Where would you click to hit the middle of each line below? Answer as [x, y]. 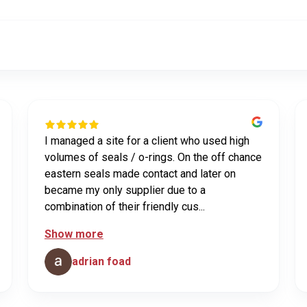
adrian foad [101, 261]
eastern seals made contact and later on [140, 173]
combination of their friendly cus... [124, 206]
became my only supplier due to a [125, 190]
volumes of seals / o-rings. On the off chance [153, 157]
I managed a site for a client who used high [147, 140]
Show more [74, 234]
